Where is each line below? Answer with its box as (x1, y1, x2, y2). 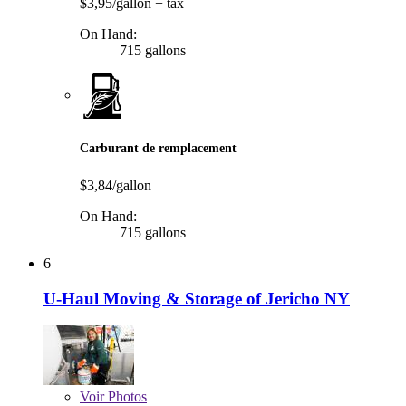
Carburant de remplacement (80, 140, 237, 155)
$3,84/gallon (80, 178, 151, 194)
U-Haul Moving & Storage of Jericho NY (43, 288, 350, 308)
